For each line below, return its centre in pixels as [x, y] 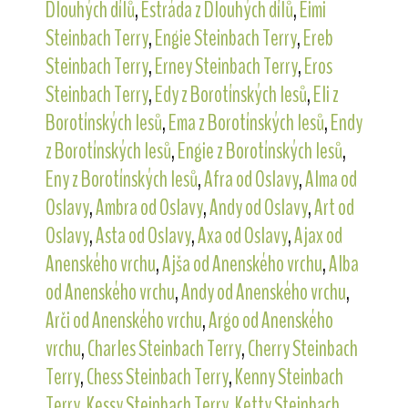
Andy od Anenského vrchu [263, 292]
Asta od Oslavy [143, 235]
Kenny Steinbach [289, 377]
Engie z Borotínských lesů [260, 151]
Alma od [331, 179]
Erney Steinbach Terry [226, 66]
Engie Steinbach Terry [225, 38]
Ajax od [318, 235]
